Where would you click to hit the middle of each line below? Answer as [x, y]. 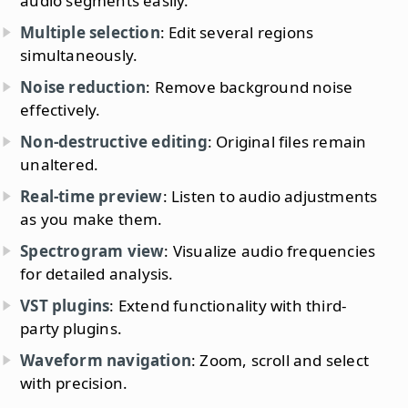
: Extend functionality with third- [228, 305]
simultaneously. [79, 55]
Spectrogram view [92, 250]
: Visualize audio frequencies [270, 250]
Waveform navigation [106, 360]
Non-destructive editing [114, 141]
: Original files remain [287, 141]
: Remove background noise [250, 87]
